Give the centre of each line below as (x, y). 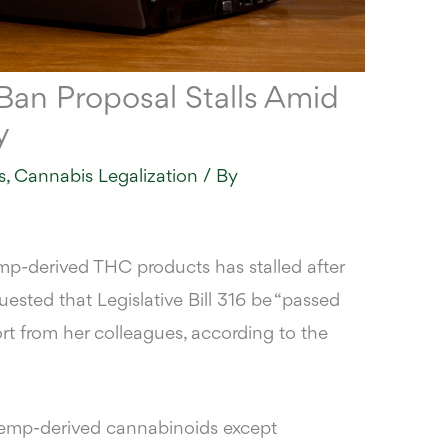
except (248, 429)
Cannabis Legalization (106, 177)
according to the (260, 334)
